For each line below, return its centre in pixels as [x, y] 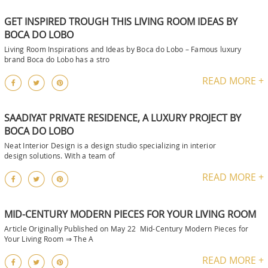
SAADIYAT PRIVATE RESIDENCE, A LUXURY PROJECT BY [123, 118]
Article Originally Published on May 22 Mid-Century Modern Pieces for [127, 228]
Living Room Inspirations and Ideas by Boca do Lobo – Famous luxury [123, 49]
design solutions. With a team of [60, 155]
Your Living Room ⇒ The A [49, 238]
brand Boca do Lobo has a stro [57, 59]
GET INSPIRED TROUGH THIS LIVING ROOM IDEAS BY [121, 21]
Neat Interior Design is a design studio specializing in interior [110, 145]
